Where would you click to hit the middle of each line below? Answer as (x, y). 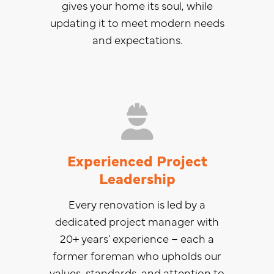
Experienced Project (137, 160)
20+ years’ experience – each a (137, 238)
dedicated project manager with (137, 221)
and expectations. (137, 39)
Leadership (137, 177)
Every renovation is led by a (137, 204)
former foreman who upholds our (137, 255)
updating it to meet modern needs (137, 22)
